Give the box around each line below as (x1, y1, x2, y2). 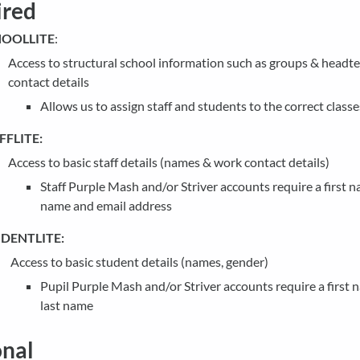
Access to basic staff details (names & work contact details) (8, 154, 329, 170)
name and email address (40, 198, 172, 213)
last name (40, 297, 93, 313)
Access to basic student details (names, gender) (8, 254, 268, 269)
